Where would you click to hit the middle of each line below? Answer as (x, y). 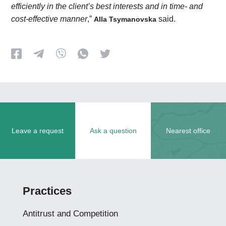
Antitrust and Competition (70, 214)
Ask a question (113, 131)
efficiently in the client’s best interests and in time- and (107, 6)
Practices (47, 191)
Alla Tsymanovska (125, 19)
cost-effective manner (49, 19)
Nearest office (188, 131)
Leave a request (38, 131)
